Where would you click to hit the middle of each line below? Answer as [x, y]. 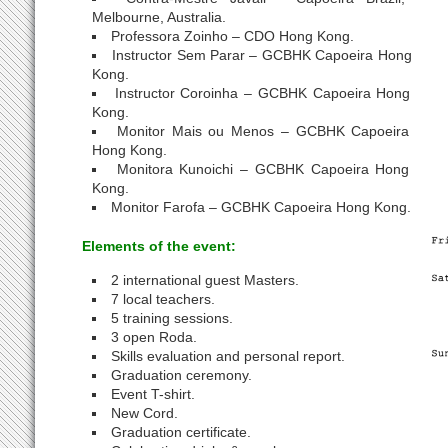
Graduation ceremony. [182, 375]
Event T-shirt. [153, 394]
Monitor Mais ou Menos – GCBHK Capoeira [263, 131]
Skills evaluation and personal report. [228, 356]
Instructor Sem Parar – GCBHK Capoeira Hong [262, 55]
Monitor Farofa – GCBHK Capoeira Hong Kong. [261, 207]
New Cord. [145, 413]
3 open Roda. [154, 337]
